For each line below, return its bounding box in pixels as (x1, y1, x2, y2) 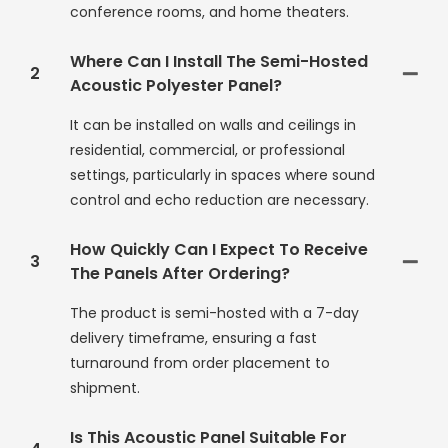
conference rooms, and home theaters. (70, 2, 349, 23)
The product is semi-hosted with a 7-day (70, 303, 359, 324)
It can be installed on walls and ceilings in (70, 115, 356, 136)
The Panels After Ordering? (70, 262, 290, 286)
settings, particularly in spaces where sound (70, 165, 375, 186)
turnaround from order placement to (70, 353, 330, 374)
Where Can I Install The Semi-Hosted (70, 50, 368, 74)
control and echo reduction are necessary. (70, 190, 369, 211)
